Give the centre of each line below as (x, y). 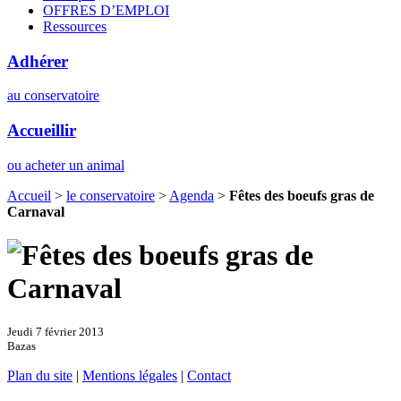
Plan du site (40, 375)
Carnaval (36, 211)
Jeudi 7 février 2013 (55, 331)
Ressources (75, 26)
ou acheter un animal (66, 165)
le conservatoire (111, 195)
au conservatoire (53, 96)
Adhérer (38, 61)
